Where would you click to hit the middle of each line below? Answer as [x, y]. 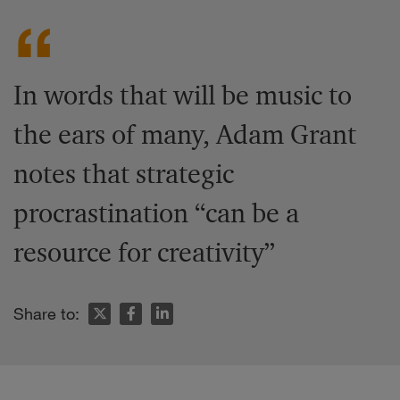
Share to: [46, 313]
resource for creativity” [144, 252]
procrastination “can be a [156, 213]
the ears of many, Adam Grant [185, 134]
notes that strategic [124, 174]
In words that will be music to [183, 95]
